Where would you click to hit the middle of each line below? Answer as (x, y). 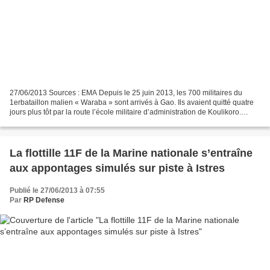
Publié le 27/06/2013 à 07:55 (57, 190)
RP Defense (44, 200)
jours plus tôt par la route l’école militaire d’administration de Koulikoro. (125, 112)
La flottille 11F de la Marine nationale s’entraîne (131, 153)
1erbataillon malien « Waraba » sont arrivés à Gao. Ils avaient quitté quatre (132, 102)
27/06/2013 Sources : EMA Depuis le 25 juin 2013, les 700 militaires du (126, 93)
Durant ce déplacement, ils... (56, 121)
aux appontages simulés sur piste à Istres (117, 168)
